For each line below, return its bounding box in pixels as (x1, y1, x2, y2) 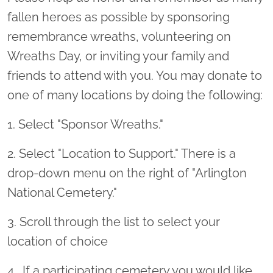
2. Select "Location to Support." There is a (7, 146, 236, 161)
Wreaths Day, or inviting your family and (7, 49, 229, 63)
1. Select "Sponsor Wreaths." (7, 117, 163, 132)
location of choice (7, 234, 108, 249)
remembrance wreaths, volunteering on (7, 29, 231, 44)
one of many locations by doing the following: (7, 88, 263, 102)
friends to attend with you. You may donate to (7, 68, 262, 83)
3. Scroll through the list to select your (7, 214, 220, 229)
